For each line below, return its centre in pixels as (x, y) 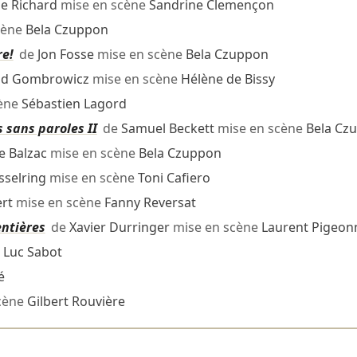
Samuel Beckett (167, 129)
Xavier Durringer (119, 228)
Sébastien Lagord (74, 104)
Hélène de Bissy (228, 79)
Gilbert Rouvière (76, 302)
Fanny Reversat (150, 203)
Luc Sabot (32, 252)
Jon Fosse (65, 55)
